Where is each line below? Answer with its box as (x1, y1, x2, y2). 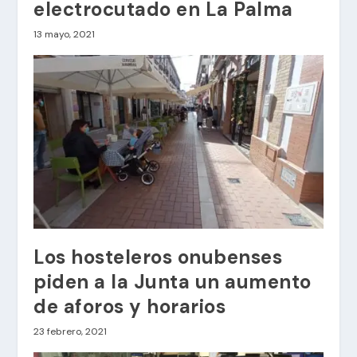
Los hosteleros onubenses (33, 245, 283, 270)
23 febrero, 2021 (33, 325, 108, 339)
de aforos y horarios (33, 294, 226, 320)
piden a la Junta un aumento (33, 269, 312, 295)
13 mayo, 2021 (33, 28, 96, 41)
